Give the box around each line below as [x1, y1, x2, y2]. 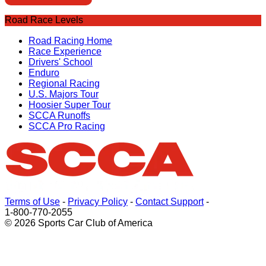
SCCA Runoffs [28, 110, 90, 121]
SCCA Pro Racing [28, 121, 105, 131]
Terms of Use [5, 196, 60, 207]
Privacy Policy [68, 196, 128, 207]
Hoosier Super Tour [28, 99, 110, 110]
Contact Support [135, 196, 204, 207]
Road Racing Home [28, 35, 112, 46]
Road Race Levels [5, 14, 83, 25]
